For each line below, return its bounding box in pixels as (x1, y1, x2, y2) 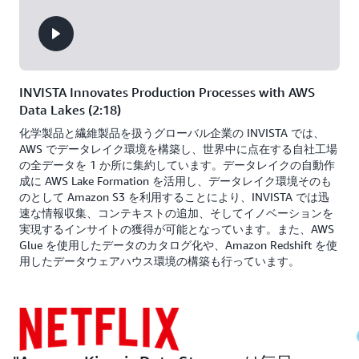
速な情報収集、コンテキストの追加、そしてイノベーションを (19, 206, 333, 220)
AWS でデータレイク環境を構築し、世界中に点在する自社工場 (19, 142, 337, 155)
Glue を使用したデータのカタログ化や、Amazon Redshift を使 (19, 238, 337, 252)
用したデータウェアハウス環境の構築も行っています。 (19, 254, 300, 268)
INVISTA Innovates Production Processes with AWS (19, 84, 315, 100)
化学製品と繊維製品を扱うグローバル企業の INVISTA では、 (19, 126, 325, 139)
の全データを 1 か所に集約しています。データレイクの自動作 (19, 158, 335, 171)
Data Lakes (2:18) (19, 102, 121, 118)
